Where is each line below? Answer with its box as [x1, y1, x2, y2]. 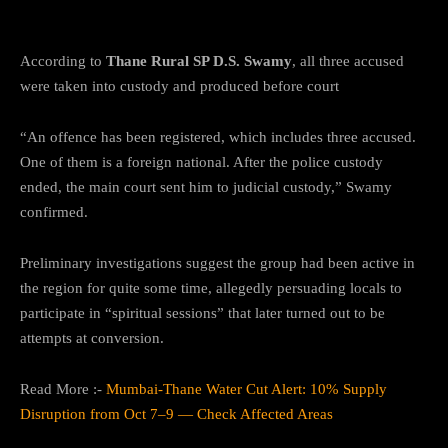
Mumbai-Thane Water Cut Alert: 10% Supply [106, 380, 387, 397]
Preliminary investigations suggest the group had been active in [20, 254, 415, 271]
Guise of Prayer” [20, 3, 179, 29]
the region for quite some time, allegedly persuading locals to [20, 279, 402, 296]
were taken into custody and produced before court [20, 77, 339, 94]
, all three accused [292, 52, 404, 69]
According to [20, 52, 106, 69]
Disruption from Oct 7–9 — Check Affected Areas [20, 405, 333, 422]
